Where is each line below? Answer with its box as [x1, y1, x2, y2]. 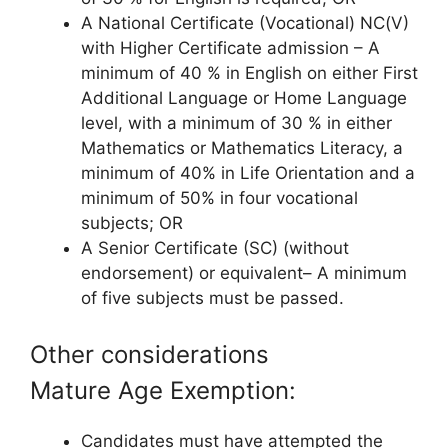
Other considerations [30, 339, 269, 369]
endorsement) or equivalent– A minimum [81, 263, 407, 283]
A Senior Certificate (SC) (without [81, 238, 349, 258]
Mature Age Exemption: [30, 375, 296, 405]
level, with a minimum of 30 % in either [81, 113, 392, 133]
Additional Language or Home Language [81, 88, 407, 108]
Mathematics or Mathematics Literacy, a [81, 138, 403, 158]
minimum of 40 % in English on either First [81, 63, 418, 83]
